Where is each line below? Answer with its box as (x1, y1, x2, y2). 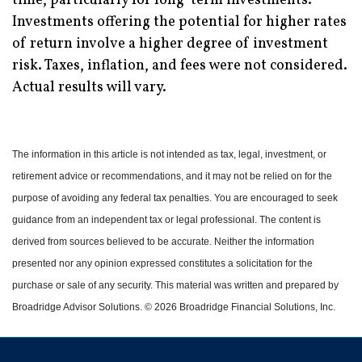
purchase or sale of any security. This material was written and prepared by (12, 279, 339, 291)
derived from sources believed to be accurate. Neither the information (12, 235, 314, 247)
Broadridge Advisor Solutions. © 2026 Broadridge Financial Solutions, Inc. (12, 301, 335, 313)
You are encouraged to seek (214, 192, 338, 204)
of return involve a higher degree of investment (12, 33, 328, 54)
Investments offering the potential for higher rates (12, 11, 347, 32)
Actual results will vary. (12, 77, 166, 98)
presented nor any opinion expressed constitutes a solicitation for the (12, 257, 313, 269)
